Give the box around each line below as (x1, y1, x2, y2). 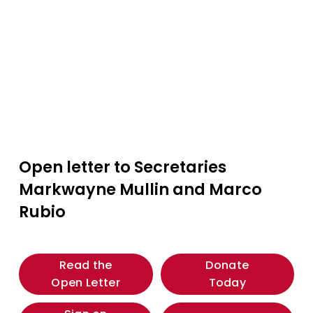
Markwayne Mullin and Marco (18, 177, 262, 201)
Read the (59, 257, 112, 274)
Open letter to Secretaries (18, 155, 226, 178)
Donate (205, 257, 249, 274)
